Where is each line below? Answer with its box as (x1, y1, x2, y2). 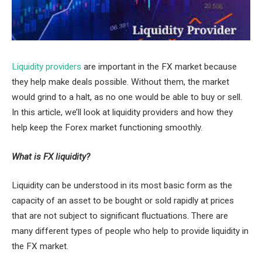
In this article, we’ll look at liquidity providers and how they (12, 107, 233, 118)
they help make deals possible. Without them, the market (12, 77, 229, 87)
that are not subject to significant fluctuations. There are (12, 211, 228, 222)
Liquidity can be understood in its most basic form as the (12, 180, 232, 191)
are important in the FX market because (81, 61, 237, 72)
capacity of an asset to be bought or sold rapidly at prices (12, 195, 234, 206)
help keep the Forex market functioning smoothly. (12, 122, 202, 133)
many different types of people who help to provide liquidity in (12, 226, 249, 237)
